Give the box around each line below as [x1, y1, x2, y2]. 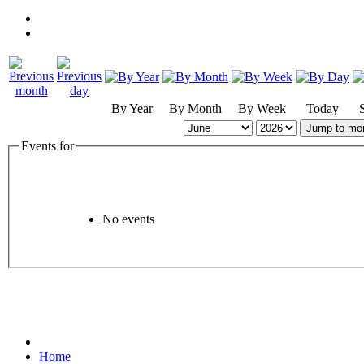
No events [102, 212, 154, 227]
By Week [238, 101, 286, 115]
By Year [111, 101, 153, 115]
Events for [21, 138, 74, 153]
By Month [169, 101, 222, 115]
